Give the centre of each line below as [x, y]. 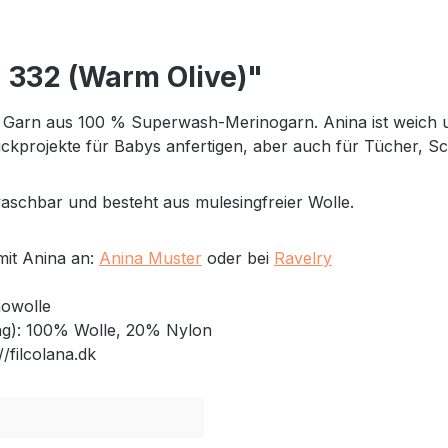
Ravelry [303, 258]
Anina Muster [150, 258]
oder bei [238, 258]
